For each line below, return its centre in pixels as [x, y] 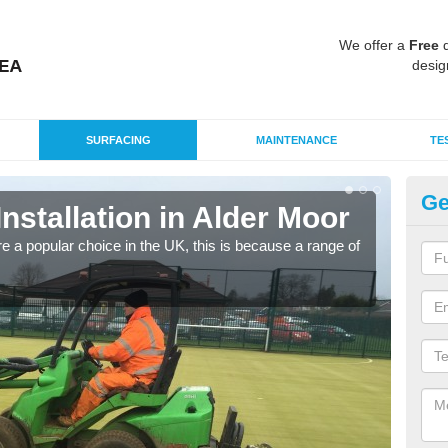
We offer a [374, 45]
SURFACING [118, 140]
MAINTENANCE [296, 140]
